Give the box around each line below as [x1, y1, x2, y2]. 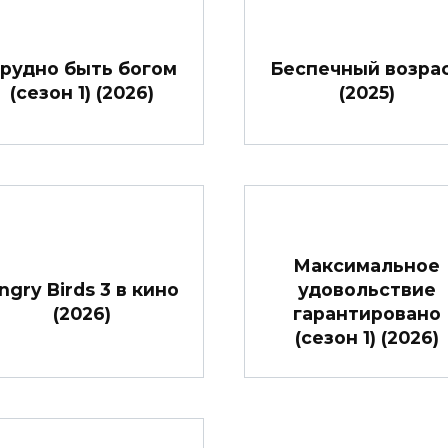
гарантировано [292, 303, 441, 325]
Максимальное [293, 255, 440, 277]
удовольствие [297, 279, 436, 301]
